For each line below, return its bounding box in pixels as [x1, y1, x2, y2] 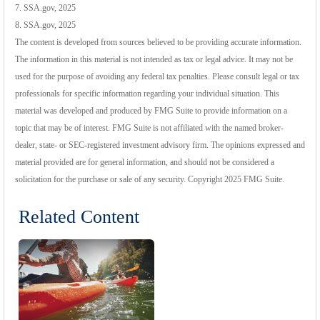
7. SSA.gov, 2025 [15, 3, 76, 14]
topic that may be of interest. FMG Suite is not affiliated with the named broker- [15, 123, 284, 134]
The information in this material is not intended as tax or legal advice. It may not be [15, 54, 293, 65]
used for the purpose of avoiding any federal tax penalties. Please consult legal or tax [15, 71, 299, 82]
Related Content [19, 206, 139, 228]
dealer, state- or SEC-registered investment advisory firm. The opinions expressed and [15, 140, 305, 151]
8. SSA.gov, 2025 [15, 20, 76, 31]
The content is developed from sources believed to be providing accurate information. [15, 37, 301, 48]
